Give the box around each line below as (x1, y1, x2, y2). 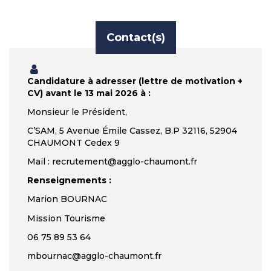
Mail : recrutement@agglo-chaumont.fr (27, 156, 197, 168)
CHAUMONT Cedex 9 (27, 137, 120, 148)
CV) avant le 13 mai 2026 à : (27, 87, 151, 99)
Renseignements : (27, 175, 111, 186)
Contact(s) (106, 30, 165, 44)
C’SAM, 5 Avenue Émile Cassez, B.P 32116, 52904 (27, 125, 237, 136)
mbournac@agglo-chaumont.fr (27, 250, 162, 261)
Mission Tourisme (27, 212, 105, 224)
